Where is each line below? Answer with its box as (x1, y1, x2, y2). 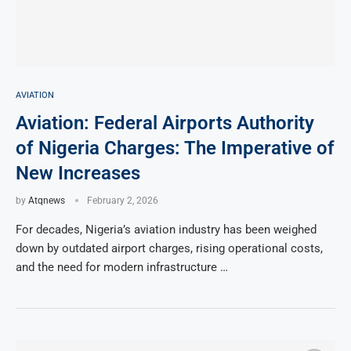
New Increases (16, 162, 145, 185)
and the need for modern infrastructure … (16, 260, 228, 275)
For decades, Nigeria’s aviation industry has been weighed (16, 223, 317, 237)
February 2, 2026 (87, 195, 158, 207)
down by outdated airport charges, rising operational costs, (16, 241, 323, 256)
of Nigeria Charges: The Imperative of (16, 137, 335, 160)
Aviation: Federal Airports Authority (16, 112, 314, 135)
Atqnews (28, 195, 65, 207)
